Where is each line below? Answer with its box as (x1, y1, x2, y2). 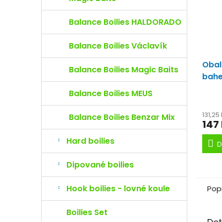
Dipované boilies (66, 159, 134, 170)
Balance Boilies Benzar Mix (69, 111, 175, 123)
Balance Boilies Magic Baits (69, 64, 178, 75)
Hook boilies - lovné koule (66, 183, 170, 194)
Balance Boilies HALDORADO (69, 16, 181, 28)
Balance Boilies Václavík (69, 40, 167, 52)
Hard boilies (66, 135, 114, 147)
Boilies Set (66, 207, 108, 218)
